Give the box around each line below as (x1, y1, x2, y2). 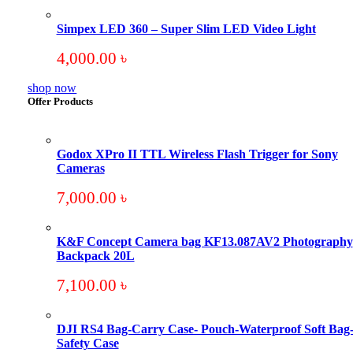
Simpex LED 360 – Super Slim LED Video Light (56, 22, 316, 35)
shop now (28, 81, 77, 95)
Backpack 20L (56, 249, 135, 262)
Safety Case (56, 336, 119, 350)
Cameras (56, 162, 105, 175)
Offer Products (28, 95, 94, 107)
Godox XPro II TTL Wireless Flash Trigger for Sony (56, 147, 338, 161)
